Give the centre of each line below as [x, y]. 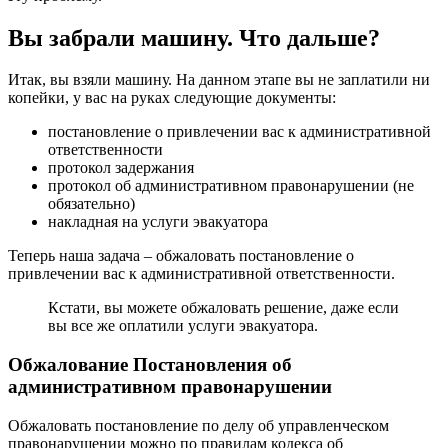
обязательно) [91, 204]
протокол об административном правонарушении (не [231, 186]
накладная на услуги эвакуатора [158, 222]
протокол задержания [121, 168]
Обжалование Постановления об [150, 365]
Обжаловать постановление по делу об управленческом [198, 425]
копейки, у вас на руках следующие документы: [172, 98]
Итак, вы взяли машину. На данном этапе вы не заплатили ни [219, 80]
